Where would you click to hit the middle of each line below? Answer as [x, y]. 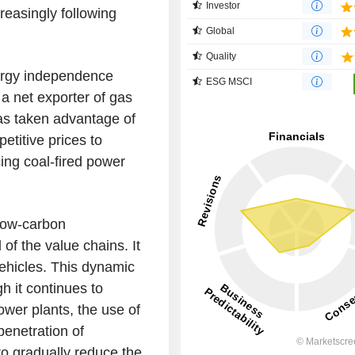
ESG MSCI [229, 81]
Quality [221, 56]
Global [221, 31]
